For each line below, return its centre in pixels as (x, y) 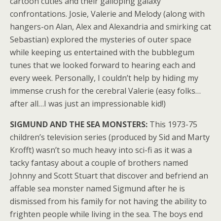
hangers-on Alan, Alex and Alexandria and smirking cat (110, 27)
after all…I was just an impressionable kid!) (88, 104)
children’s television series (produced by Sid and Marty (110, 137)
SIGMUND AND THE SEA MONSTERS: (80, 124)
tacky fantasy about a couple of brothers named (99, 163)
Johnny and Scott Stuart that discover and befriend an (109, 176)
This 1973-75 (173, 124)
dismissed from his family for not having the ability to (108, 201)
